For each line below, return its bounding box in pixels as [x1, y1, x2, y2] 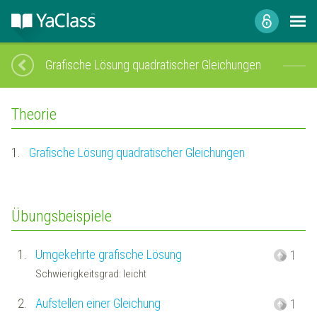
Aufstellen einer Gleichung [35, 295, 161, 311]
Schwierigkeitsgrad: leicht [35, 267, 146, 281]
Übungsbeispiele [11, 207, 112, 226]
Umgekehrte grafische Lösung [35, 246, 182, 262]
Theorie [11, 105, 57, 124]
